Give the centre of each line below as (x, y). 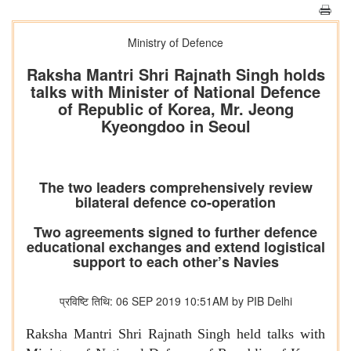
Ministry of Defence (175, 42)
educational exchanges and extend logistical (175, 247)
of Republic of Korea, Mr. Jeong (175, 109)
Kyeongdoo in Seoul (175, 126)
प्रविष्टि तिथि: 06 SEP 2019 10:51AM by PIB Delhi (175, 301)
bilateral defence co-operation (175, 202)
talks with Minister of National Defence (175, 91)
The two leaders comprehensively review (175, 187)
